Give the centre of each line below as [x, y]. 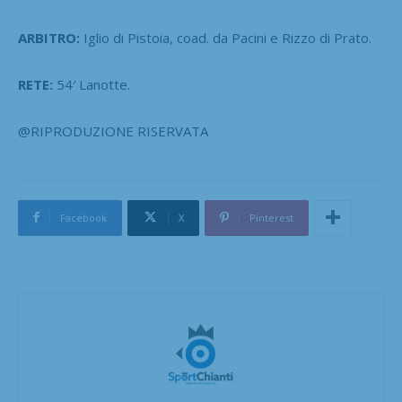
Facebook [83, 217]
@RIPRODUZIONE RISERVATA [113, 131]
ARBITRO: [49, 37]
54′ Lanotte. [92, 84]
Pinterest [271, 217]
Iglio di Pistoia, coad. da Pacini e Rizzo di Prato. [226, 37]
